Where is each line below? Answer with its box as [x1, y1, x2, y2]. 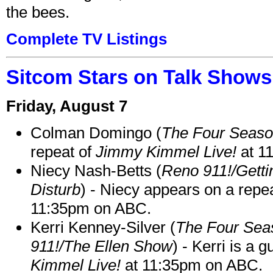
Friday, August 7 [6, 96, 127, 115]
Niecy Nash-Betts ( [30, 161, 161, 180]
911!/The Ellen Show [30, 236, 172, 255]
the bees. [6, 2, 69, 21]
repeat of [30, 142, 96, 161]
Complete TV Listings [6, 29, 167, 48]
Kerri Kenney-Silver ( [30, 218, 175, 236]
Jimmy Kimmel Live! [96, 142, 236, 161]
